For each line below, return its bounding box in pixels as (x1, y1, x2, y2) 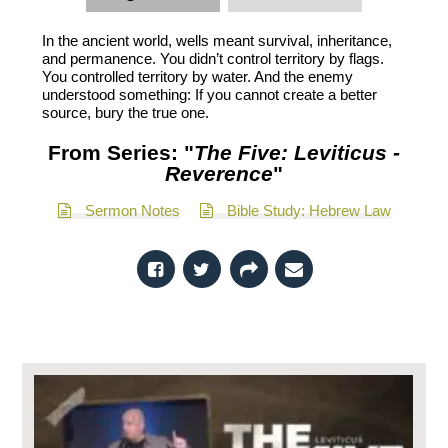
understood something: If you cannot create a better (42, 86, 378, 103)
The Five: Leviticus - (194, 141, 400, 164)
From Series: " (48, 141, 194, 164)
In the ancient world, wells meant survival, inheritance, (42, 32, 393, 49)
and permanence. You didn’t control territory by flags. (42, 50, 385, 67)
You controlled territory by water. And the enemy (42, 68, 354, 85)
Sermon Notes (84, 202, 180, 219)
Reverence (165, 162, 273, 185)
